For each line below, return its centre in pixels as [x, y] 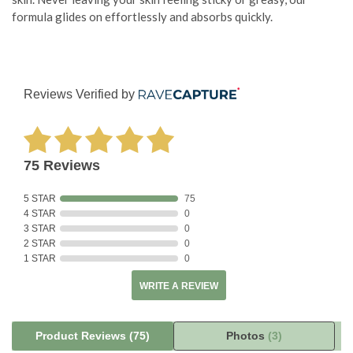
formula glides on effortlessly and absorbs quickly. [142, 17]
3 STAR [40, 229]
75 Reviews [62, 166]
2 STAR [40, 244]
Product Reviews [82, 336]
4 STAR [40, 214]
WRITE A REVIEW [178, 286]
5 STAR [40, 199]
